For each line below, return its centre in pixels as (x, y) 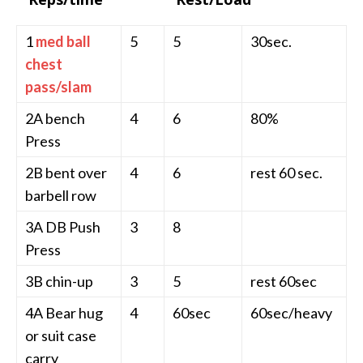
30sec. (271, 41)
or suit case (61, 335)
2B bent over (66, 172)
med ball (63, 41)
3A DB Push (63, 226)
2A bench (55, 118)
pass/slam (58, 86)
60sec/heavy (291, 312)
